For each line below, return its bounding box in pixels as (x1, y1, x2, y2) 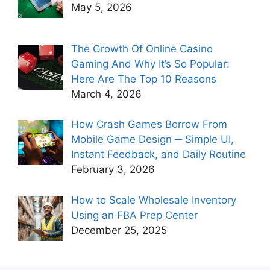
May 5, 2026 (71, 1, 132, 14)
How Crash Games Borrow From (71, 118, 227, 130)
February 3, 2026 (71, 163, 155, 175)
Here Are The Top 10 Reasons (71, 72, 216, 85)
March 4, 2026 (71, 87, 142, 100)
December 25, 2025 (71, 224, 167, 236)
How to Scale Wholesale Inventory (71, 193, 236, 206)
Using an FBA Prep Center (71, 209, 198, 221)
